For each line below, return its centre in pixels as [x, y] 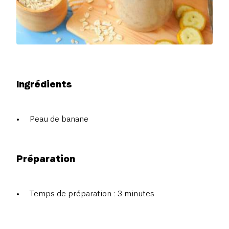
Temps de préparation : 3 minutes [92, 194]
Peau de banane [59, 119]
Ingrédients [44, 84]
